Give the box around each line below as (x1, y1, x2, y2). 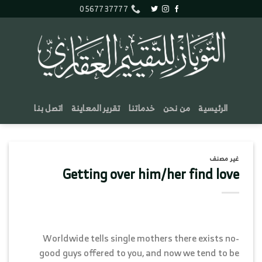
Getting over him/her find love (63, 162, 239, 185)
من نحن (163, 100, 191, 115)
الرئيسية (198, 100, 228, 115)
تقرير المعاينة (71, 100, 120, 115)
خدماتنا (128, 100, 155, 115)
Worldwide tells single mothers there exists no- (43, 229, 239, 246)
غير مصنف (209, 153, 239, 164)
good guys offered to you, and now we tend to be (39, 244, 239, 261)
